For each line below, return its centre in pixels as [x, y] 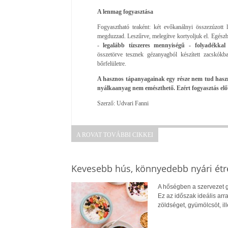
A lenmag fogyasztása [125, 11]
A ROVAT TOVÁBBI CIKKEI [115, 135]
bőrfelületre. [111, 63]
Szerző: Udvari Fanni [123, 103]
